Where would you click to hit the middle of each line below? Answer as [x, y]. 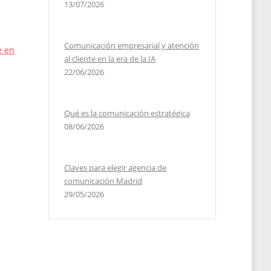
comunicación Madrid [103, 181]
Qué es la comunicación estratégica [127, 113]
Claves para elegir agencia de [115, 168]
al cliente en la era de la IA [109, 59]
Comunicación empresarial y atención [131, 45]
